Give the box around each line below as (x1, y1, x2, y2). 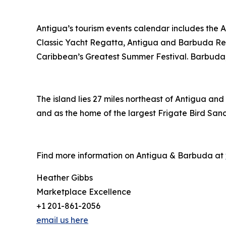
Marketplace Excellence (36, 187, 131, 197)
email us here (36, 215, 88, 225)
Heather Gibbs (36, 173, 93, 183)
